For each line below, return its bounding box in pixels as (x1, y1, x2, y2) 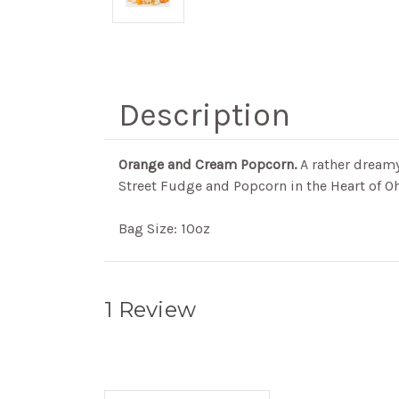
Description (118, 96, 290, 134)
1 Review (104, 297, 196, 322)
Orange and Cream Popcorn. (118, 156, 297, 173)
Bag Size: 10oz (118, 220, 210, 237)
